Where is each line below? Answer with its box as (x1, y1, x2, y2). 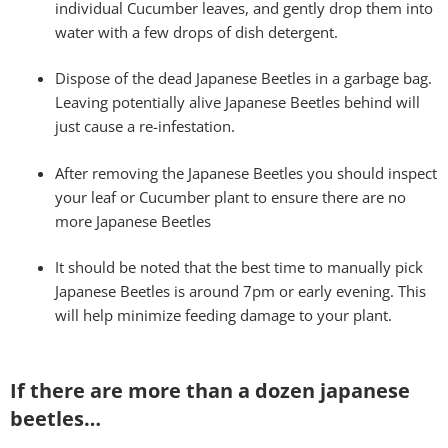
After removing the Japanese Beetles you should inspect (55, 162, 437, 183)
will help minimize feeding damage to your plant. (55, 305, 392, 326)
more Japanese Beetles (55, 210, 211, 231)
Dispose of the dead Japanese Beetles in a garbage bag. (55, 68, 432, 89)
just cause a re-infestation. (55, 116, 235, 137)
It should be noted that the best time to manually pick (55, 257, 423, 278)
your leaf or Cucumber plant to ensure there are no (55, 186, 406, 207)
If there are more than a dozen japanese (10, 377, 410, 405)
